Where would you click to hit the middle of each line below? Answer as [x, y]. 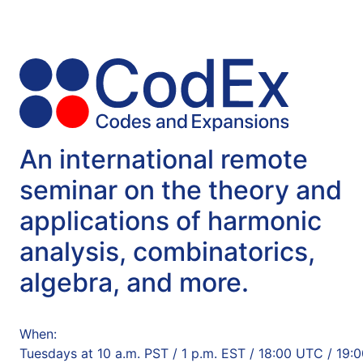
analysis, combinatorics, [167, 251]
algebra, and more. [134, 282]
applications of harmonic [171, 220]
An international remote [164, 159]
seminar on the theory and [181, 190]
